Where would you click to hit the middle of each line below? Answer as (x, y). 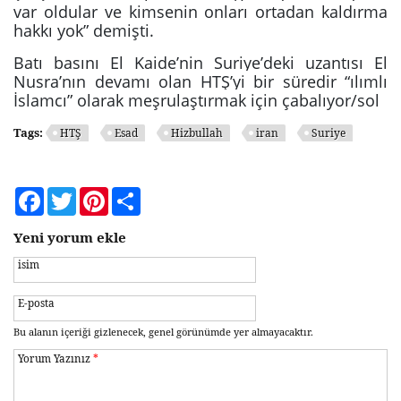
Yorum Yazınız (55, 358)
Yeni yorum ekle (70, 237)
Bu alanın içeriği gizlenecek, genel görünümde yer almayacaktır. (163, 332)
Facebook (70, 194)
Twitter (97, 194)
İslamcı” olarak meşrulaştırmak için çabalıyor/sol (196, 100)
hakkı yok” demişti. (84, 30)
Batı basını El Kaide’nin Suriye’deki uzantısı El (200, 63)
